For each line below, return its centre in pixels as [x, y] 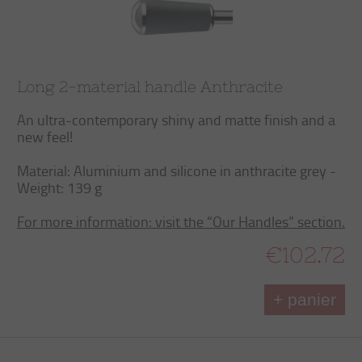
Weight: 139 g [59, 187]
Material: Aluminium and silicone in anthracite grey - [177, 170]
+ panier [305, 299]
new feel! [45, 137]
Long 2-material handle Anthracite [150, 86]
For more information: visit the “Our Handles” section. [181, 221]
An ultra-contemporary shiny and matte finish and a [176, 120]
